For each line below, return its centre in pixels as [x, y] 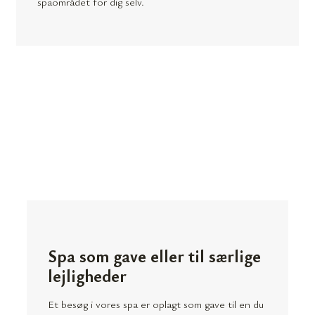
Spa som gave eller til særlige [154, 256]
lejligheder [87, 276]
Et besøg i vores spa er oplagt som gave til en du [156, 304]
